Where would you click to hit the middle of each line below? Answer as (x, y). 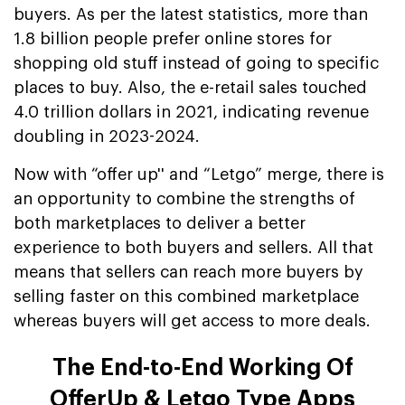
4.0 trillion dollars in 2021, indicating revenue (191, 112)
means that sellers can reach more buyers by (188, 272)
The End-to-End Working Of (202, 367)
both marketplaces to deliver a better (160, 223)
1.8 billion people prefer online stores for (173, 38)
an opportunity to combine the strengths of (184, 198)
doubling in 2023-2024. (107, 136)
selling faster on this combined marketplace (186, 296)
